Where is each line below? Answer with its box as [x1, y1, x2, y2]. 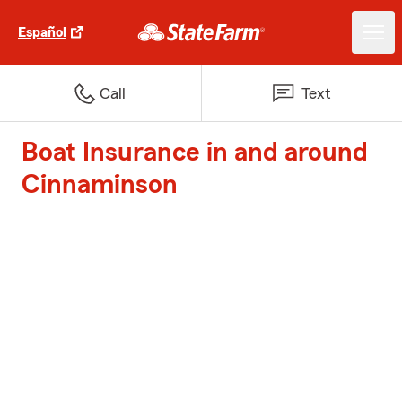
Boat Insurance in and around [22, 139, 368, 166]
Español [18, 25, 66, 39]
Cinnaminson [22, 171, 178, 198]
